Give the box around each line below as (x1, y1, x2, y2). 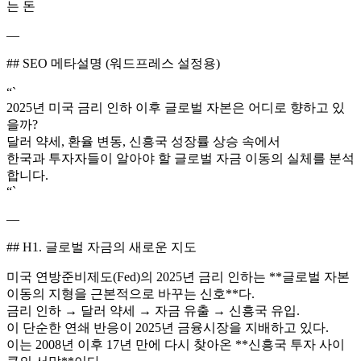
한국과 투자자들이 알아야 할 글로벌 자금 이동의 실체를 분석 (6, 151, 355, 165)
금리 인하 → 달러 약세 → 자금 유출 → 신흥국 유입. (6, 303, 300, 317)
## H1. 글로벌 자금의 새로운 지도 (6, 239, 197, 254)
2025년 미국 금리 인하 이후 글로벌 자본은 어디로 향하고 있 (6, 100, 345, 114)
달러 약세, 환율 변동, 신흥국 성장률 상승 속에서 (6, 134, 280, 148)
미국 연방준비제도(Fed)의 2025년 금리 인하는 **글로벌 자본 (6, 269, 350, 284)
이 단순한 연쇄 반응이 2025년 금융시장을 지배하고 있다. (6, 320, 329, 334)
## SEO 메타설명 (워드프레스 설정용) (6, 56, 220, 70)
